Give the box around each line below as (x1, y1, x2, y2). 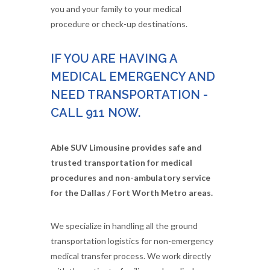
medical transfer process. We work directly (51, 251, 211, 261)
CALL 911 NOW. (51, 105, 140, 120)
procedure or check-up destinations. (51, 19, 187, 29)
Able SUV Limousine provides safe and (51, 142, 202, 152)
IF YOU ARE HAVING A (51, 51, 177, 66)
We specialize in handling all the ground (51, 221, 198, 231)
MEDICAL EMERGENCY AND (51, 69, 215, 84)
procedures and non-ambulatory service (51, 172, 210, 183)
